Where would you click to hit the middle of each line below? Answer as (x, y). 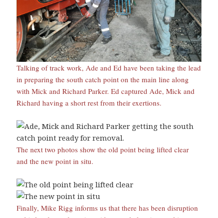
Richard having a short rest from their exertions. (89, 103)
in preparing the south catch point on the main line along (103, 80)
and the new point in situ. (55, 161)
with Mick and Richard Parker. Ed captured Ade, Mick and (106, 91)
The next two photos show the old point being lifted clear (103, 150)
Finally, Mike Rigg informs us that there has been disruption (108, 208)
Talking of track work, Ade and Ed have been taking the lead (109, 68)
